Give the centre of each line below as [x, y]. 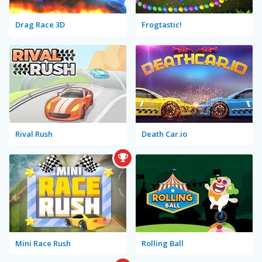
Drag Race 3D [40, 25]
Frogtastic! [162, 25]
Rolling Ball [163, 243]
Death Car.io [164, 134]
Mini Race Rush [43, 243]
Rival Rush [34, 134]
